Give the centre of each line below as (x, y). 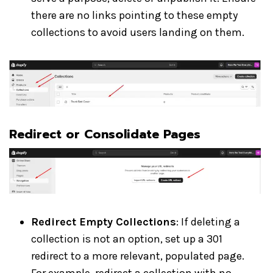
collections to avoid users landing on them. (138, 32)
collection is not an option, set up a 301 (127, 239)
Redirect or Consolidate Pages (105, 134)
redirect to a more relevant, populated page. (138, 256)
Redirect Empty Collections (104, 222)
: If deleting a (208, 222)
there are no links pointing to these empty (134, 15)
